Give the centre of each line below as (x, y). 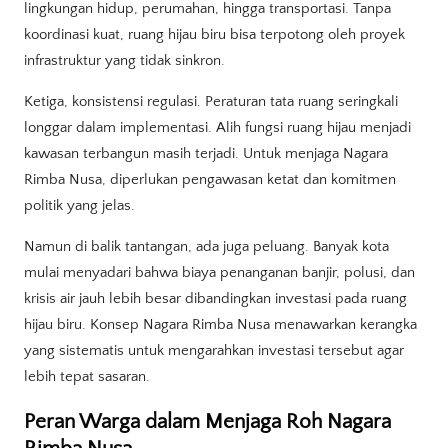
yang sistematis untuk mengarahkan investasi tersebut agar (214, 351)
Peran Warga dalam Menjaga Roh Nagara (207, 421)
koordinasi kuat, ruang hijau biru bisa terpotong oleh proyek (214, 34)
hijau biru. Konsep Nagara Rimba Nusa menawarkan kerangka (220, 325)
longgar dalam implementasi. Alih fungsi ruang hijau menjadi (217, 127)
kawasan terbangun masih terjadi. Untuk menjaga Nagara (206, 153)
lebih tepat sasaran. (87, 377)
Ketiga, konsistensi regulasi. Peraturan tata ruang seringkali (211, 101)
